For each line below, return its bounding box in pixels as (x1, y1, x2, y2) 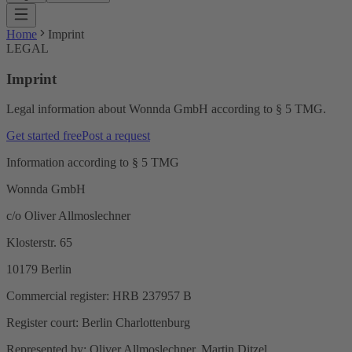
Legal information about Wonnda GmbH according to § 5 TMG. (6, 102, 326, 116)
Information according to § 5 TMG (6, 156, 179, 170)
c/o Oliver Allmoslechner (6, 209, 130, 223)
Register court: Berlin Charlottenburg (6, 316, 190, 330)
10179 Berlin (6, 262, 71, 277)
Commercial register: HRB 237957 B (6, 289, 192, 303)
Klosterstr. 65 (6, 236, 72, 250)
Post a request (82, 129, 150, 143)
